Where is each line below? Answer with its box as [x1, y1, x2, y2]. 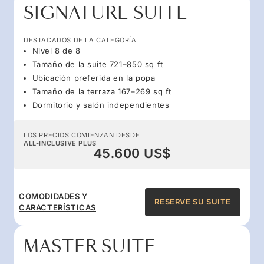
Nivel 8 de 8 [32, 45, 81, 55]
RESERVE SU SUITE [154, 197, 231, 207]
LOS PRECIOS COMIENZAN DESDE [24, 130, 140, 139]
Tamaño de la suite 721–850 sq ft [32, 59, 163, 69]
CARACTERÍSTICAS [19, 202, 96, 212]
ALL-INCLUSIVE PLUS [24, 138, 97, 147]
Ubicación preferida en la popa [32, 72, 156, 82]
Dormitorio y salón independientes [32, 100, 170, 110]
